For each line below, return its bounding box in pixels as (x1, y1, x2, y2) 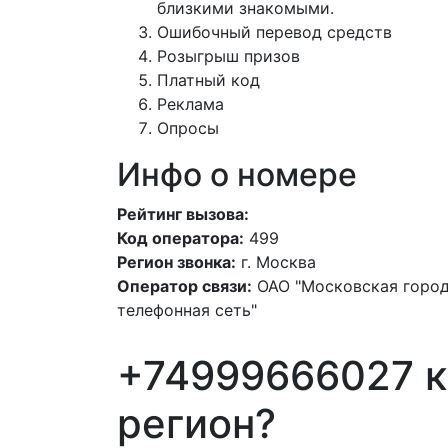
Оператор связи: (117, 276, 252, 296)
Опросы (157, 118, 219, 138)
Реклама (157, 94, 224, 114)
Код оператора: (117, 228, 244, 248)
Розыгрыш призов (157, 46, 300, 66)
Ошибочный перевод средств (157, 22, 392, 42)
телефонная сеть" (117, 300, 257, 320)
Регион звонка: (117, 252, 236, 272)
